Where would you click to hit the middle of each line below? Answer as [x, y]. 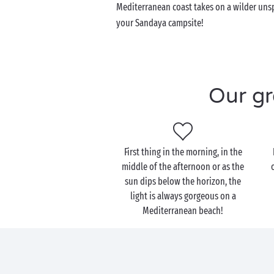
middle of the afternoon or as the [183, 167]
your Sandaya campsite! [160, 23]
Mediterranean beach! [183, 211]
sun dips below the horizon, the [183, 181]
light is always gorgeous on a [183, 196]
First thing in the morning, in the [183, 152]
